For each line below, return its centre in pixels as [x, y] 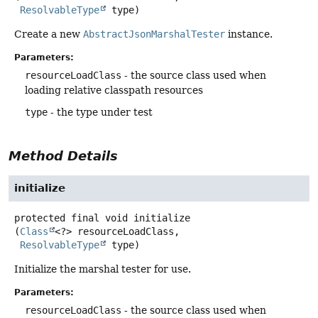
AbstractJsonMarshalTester [154, 34]
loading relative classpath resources [114, 90]
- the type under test [100, 112]
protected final [57, 218]
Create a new [49, 34]
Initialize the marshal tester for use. [103, 269]
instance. [249, 34]
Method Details [63, 156]
